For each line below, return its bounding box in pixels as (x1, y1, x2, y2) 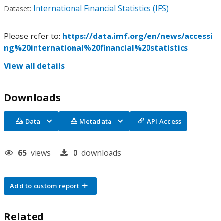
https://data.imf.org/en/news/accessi (62, 31, 213, 41)
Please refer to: (4, 31, 62, 41)
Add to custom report (10, 182, 79, 190)
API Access (147, 117, 182, 126)
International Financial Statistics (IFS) (33, 3, 169, 14)
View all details (4, 60, 65, 71)
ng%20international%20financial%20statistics (4, 42, 188, 53)
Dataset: (4, 4, 31, 13)
